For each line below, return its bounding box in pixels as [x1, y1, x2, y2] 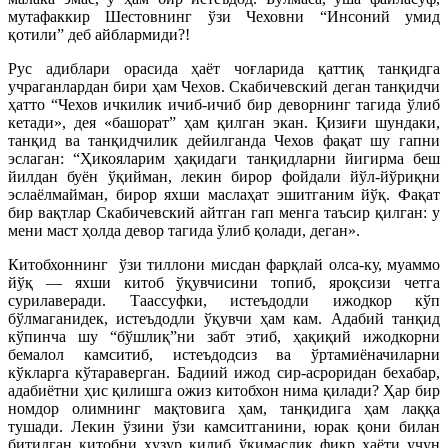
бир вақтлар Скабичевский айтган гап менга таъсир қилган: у [8, 203, 440, 221]
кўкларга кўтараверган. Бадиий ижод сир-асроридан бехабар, [8, 363, 440, 381]
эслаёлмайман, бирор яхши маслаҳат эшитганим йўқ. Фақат [8, 185, 440, 203]
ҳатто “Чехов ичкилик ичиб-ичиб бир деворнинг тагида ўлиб [8, 95, 440, 113]
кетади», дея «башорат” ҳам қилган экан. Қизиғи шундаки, [8, 113, 440, 131]
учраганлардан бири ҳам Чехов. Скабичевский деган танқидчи [8, 77, 440, 95]
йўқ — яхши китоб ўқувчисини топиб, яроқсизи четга [8, 273, 440, 291]
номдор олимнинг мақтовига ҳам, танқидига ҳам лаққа [8, 399, 440, 417]
